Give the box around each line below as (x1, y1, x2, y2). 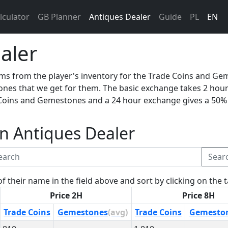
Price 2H (49, 190, 82, 201)
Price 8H (182, 190, 215, 201)
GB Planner (38, 11, 81, 22)
